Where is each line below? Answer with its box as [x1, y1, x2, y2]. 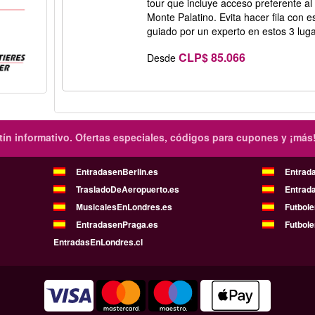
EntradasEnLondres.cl [53, 236, 143, 248]
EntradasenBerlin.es [76, 165, 158, 178]
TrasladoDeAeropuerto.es [76, 183, 179, 195]
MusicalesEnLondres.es [76, 200, 172, 213]
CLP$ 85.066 [179, 49, 246, 65]
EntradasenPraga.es [76, 218, 158, 231]
